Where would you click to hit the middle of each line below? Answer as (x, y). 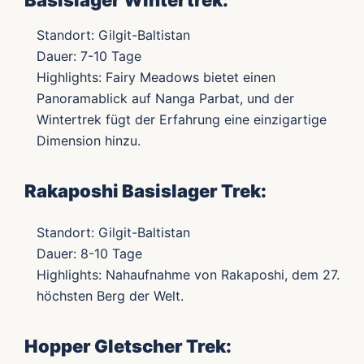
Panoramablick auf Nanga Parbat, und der (165, 99)
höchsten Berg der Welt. (110, 296)
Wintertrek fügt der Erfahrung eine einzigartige (182, 120)
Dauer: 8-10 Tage (89, 254)
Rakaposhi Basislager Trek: (145, 191)
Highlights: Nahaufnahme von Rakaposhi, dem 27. (188, 275)
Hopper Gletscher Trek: (128, 347)
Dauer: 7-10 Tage (89, 56)
